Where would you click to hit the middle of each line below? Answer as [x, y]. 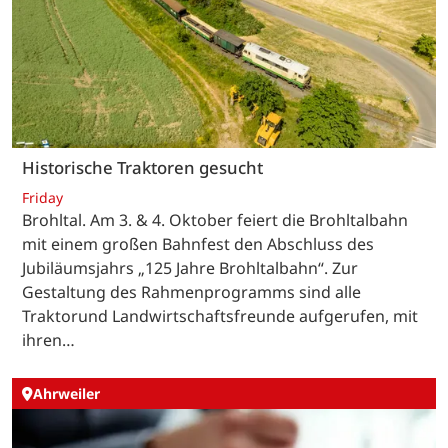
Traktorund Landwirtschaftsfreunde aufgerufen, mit [220, 315]
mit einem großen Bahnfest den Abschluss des [198, 243]
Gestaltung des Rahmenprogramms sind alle [191, 291]
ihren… [48, 339]
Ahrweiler [66, 394]
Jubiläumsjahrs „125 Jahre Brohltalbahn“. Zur [190, 267]
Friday [42, 197]
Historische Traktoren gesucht [142, 168]
